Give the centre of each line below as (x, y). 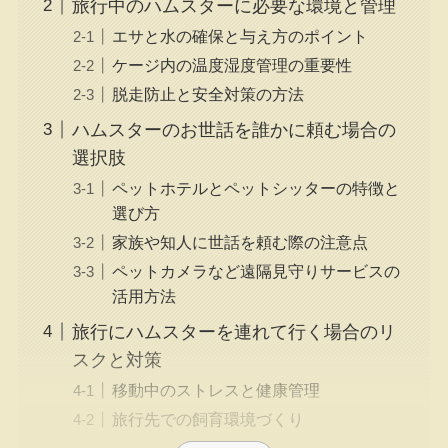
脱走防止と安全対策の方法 (207, 93)
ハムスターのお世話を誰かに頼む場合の (233, 129)
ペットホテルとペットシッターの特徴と (255, 187)
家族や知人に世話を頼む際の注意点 (239, 241)
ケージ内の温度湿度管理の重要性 (231, 64)
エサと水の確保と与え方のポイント (239, 35)
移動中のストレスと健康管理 (215, 389)
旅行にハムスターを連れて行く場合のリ (233, 331)
